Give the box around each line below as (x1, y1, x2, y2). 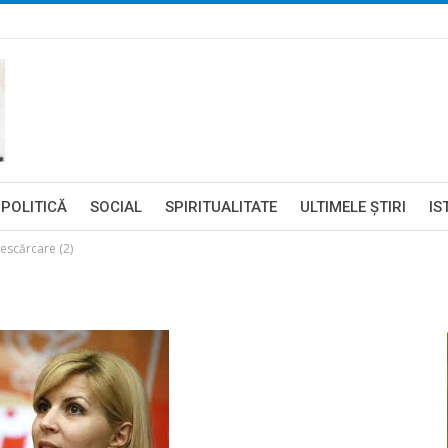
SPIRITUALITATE (165, 198, 277, 216)
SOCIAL (90, 198, 142, 216)
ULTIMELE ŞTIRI (300, 198, 406, 216)
